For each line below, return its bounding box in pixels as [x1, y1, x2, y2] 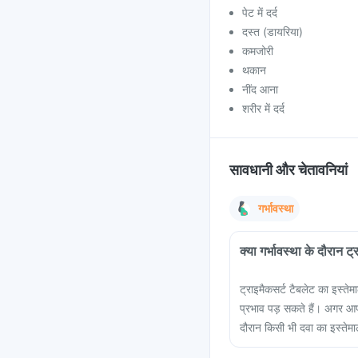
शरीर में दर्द [242, 101, 284, 115]
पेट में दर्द [242, 6, 277, 19]
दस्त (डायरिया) [242, 25, 303, 38]
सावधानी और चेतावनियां [229, 161, 348, 178]
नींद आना [242, 82, 278, 96]
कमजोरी [242, 44, 273, 58]
